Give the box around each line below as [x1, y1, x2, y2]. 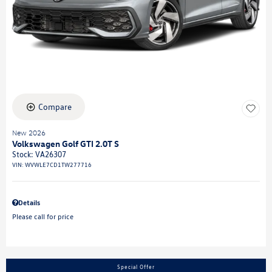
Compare [38, 102, 72, 112]
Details [18, 198, 40, 207]
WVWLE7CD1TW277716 [25, 161, 92, 168]
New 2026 [12, 128, 46, 137]
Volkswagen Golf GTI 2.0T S [12, 138, 119, 149]
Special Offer [117, 263, 155, 270]
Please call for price [12, 212, 73, 221]
